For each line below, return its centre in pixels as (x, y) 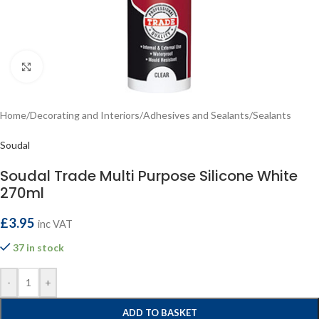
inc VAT (55, 224)
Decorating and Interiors (85, 115)
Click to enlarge (76, 66)
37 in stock (39, 247)
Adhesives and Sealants (196, 115)
